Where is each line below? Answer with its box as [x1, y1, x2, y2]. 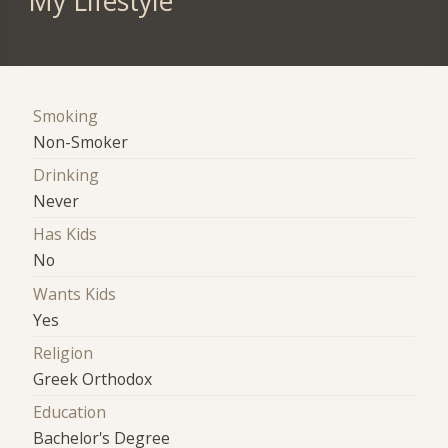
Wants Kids [33, 282, 117, 305]
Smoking [33, 104, 99, 127]
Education [33, 401, 107, 424]
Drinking [33, 163, 100, 186]
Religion [33, 341, 94, 364]
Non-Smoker [33, 130, 129, 153]
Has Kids [33, 223, 98, 246]
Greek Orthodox [33, 367, 153, 390]
